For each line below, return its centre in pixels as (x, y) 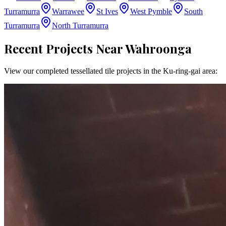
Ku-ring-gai (182, 71)
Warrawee (68, 12)
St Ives (107, 12)
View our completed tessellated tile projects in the (83, 71)
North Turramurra (80, 26)
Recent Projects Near (65, 49)
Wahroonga (158, 49)
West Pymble (151, 12)
